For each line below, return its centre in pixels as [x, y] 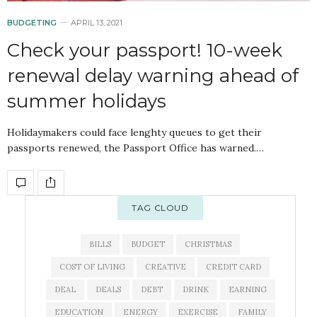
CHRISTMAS [208, 244]
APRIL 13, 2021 [97, 22]
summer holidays [87, 101]
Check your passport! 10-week [145, 50]
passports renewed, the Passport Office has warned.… [136, 148]
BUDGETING [32, 22]
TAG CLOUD [160, 207]
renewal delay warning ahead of [153, 75]
